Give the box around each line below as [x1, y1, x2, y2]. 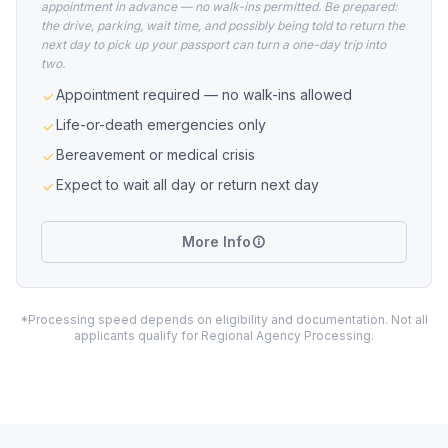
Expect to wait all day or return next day [56, 176, 319, 193]
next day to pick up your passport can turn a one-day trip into [41, 37, 386, 52]
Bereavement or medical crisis [56, 146, 255, 163]
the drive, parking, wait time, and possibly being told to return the [41, 18, 405, 33]
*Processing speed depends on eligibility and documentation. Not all [20, 312, 428, 327]
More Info [182, 233, 251, 250]
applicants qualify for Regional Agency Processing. [74, 328, 374, 343]
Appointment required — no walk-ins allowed [56, 86, 352, 103]
